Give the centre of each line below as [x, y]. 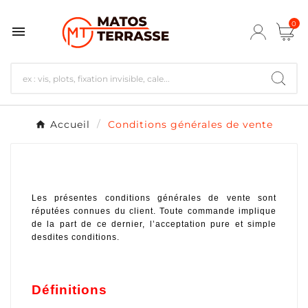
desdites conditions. [76, 237]
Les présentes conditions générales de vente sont [154, 198]
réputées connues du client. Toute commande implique [154, 211]
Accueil [70, 124]
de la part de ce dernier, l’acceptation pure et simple [154, 224]
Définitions [69, 289]
